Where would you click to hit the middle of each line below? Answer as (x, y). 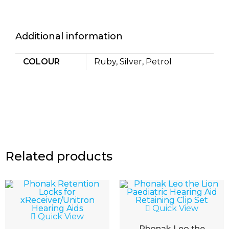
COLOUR (41, 62)
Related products (59, 156)
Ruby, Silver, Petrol (133, 62)
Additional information (69, 36)
